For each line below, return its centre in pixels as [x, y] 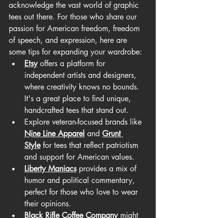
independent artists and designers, [82, 75]
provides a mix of [108, 169]
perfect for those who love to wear [82, 192]
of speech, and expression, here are [69, 40]
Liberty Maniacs [50, 169]
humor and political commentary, [81, 181]
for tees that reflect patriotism [91, 145]
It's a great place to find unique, [79, 99]
